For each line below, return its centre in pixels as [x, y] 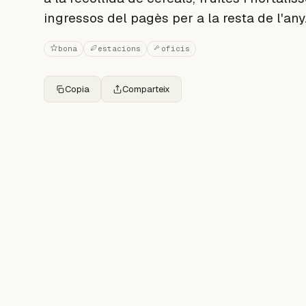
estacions [119, 48]
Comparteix [146, 89]
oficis [176, 48]
